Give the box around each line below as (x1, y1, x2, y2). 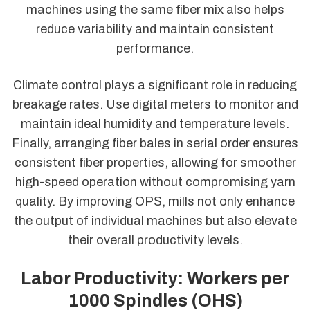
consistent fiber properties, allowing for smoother (14, 156, 296, 170)
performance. (116, 42, 194, 56)
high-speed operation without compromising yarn (15, 175, 295, 190)
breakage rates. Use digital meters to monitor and (12, 98, 298, 112)
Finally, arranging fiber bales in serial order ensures (12, 136, 298, 151)
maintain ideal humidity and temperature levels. (21, 117, 289, 131)
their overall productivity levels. (67, 233, 243, 248)
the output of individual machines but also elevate (13, 214, 297, 228)
